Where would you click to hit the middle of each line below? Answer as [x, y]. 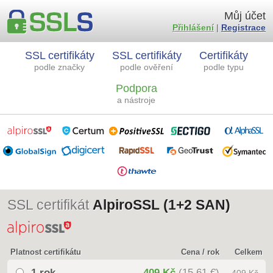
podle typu [223, 67]
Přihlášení [193, 27]
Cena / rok [200, 252]
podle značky [59, 67]
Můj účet [245, 16]
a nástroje [136, 100]
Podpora [136, 88]
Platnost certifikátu [46, 252]
